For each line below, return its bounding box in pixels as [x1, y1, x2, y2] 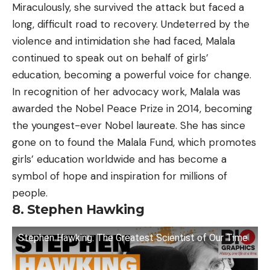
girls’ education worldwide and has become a [12, 152, 227, 166]
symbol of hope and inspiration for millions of [12, 169, 227, 183]
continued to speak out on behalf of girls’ [12, 51, 209, 64]
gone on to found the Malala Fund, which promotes [12, 135, 256, 149]
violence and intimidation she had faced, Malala [12, 34, 235, 48]
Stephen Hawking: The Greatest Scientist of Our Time [18, 232, 248, 244]
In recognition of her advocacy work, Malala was [12, 84, 240, 98]
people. [12, 186, 48, 199]
